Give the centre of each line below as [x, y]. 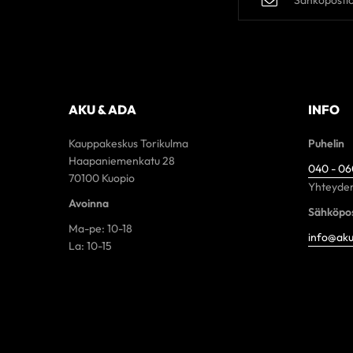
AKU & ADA [102, 110]
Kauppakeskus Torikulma [128, 144]
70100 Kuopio [102, 178]
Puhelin [327, 144]
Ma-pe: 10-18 [100, 229]
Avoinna [89, 204]
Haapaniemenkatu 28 [122, 161]
